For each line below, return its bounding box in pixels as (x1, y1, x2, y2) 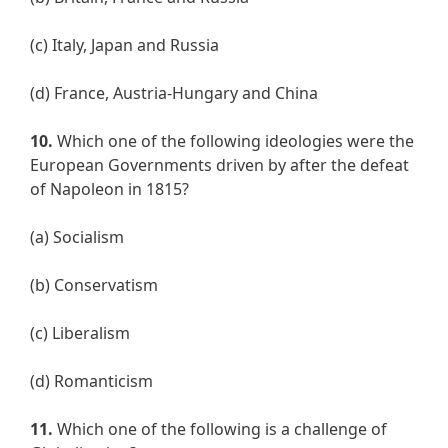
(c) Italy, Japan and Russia (30, 34, 219, 57)
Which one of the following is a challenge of (53, 418, 387, 441)
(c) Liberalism (30, 322, 130, 345)
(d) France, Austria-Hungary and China (30, 82, 318, 105)
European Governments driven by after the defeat (30, 154, 409, 177)
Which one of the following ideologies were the (53, 130, 414, 153)
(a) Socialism (30, 226, 124, 249)
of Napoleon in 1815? (30, 178, 189, 201)
